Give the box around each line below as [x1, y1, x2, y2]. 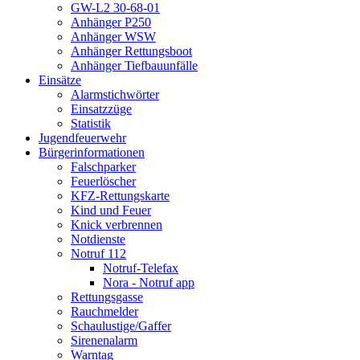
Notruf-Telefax [103, 261, 178, 276]
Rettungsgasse [71, 290, 143, 305]
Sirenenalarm [71, 333, 137, 348]
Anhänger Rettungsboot [71, 44, 192, 59]
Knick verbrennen [71, 218, 162, 232]
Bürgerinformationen [39, 145, 145, 160]
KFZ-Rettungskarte [71, 189, 170, 203]
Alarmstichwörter [71, 88, 159, 102]
